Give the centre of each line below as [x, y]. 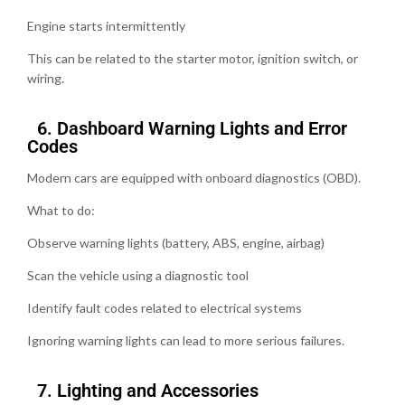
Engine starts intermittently [106, 25]
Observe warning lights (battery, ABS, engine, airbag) [176, 242]
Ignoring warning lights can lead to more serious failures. [186, 340]
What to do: [61, 210]
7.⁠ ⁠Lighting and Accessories [143, 390]
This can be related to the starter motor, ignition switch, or [193, 58]
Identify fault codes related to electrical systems [165, 307]
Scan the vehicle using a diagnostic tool [138, 275]
